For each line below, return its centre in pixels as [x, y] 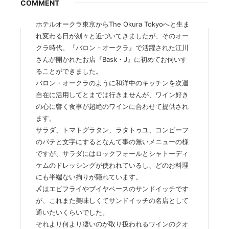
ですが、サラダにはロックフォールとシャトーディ [112, 153]
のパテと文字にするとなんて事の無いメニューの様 [112, 142]
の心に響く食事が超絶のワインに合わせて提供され [112, 106]
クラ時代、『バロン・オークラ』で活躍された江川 [112, 48]
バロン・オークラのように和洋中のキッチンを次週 [112, 83]
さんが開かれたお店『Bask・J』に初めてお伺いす [111, 59]
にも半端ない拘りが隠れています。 [89, 177]
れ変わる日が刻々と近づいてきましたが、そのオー [112, 36]
